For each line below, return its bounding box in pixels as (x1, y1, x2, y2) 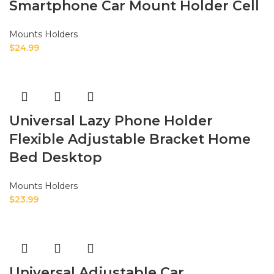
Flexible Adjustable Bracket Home (9, 131, 251, 148)
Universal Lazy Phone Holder (9, 113, 213, 130)
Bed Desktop (9, 149, 102, 166)
